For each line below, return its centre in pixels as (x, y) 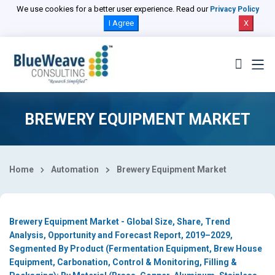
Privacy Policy (234, 9)
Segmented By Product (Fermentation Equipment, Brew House (136, 249)
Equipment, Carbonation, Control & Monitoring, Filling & (123, 262)
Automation (75, 169)
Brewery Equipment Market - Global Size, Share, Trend (120, 222)
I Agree (121, 23)
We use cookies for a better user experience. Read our (113, 9)
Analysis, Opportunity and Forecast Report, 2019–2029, (121, 235)
